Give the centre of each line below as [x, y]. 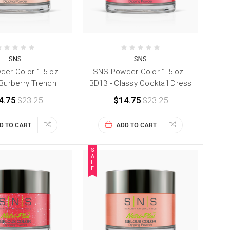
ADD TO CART [137, 126]
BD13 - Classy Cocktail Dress [140, 83]
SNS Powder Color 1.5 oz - [140, 72]
